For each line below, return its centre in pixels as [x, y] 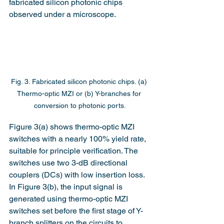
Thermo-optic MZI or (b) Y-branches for [80, 93]
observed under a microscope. [62, 14]
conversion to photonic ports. [80, 105]
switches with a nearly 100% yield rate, [78, 138]
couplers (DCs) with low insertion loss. [78, 174]
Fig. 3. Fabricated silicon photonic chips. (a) [80, 81]
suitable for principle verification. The [74, 150]
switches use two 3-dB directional [69, 162]
